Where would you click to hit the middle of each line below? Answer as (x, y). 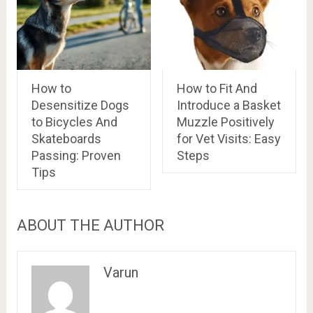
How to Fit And (217, 89)
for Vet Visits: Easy (228, 139)
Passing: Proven (76, 156)
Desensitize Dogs (80, 105)
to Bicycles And (74, 122)
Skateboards (66, 139)
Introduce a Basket (228, 105)
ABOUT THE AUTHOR (90, 226)
